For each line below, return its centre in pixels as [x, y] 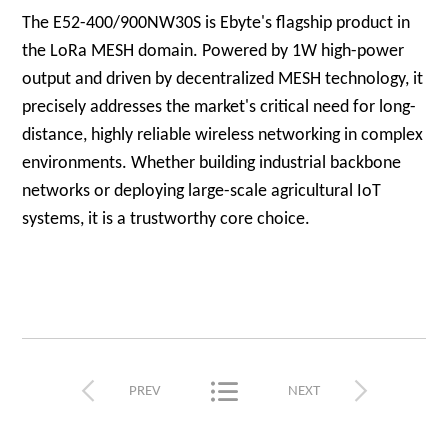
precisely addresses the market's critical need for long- [219, 107]
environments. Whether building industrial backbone [212, 163]
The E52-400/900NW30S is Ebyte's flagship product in [216, 23]
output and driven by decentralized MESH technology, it [223, 79]
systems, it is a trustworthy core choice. [166, 219]
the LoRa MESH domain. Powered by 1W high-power [213, 51]
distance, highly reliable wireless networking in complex [223, 135]
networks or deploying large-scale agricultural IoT [202, 191]
